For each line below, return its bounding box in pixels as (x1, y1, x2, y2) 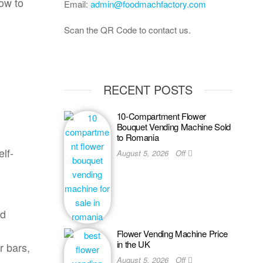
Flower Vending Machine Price (116, 227, 228, 240)
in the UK (116, 238, 150, 250)
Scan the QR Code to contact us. (63, 23, 191, 36)
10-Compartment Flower (116, 110, 207, 122)
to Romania (116, 131, 159, 143)
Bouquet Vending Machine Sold (116, 120, 231, 133)
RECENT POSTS (103, 81, 193, 98)
